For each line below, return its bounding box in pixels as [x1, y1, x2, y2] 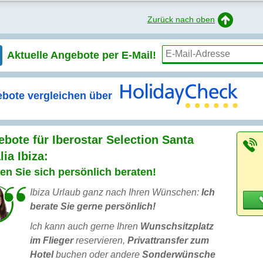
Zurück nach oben [147, 14, 215, 24]
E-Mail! [122, 49, 156, 61]
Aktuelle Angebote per [7, 49, 122, 61]
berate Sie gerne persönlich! [30, 201, 156, 211]
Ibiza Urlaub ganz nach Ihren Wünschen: [30, 187, 201, 197]
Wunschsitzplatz [140, 221, 214, 231]
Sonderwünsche [142, 249, 215, 259]
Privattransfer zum [127, 235, 209, 245]
